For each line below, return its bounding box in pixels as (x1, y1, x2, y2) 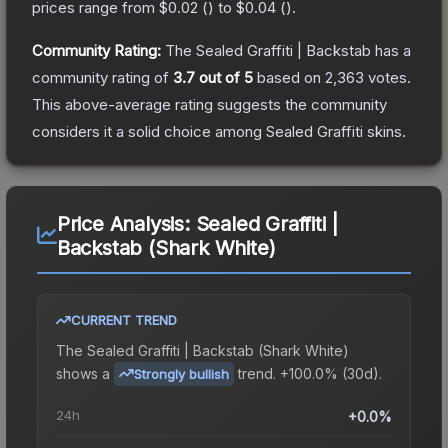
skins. (363, 121, 406, 141)
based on (253, 67, 325, 87)
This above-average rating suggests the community (32, 94, 387, 114)
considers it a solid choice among (32, 121, 266, 141)
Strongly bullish (134, 365, 229, 382)
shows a (56, 364, 110, 382)
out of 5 (195, 67, 253, 87)
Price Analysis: (56, 211, 196, 236)
